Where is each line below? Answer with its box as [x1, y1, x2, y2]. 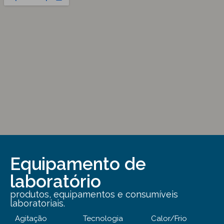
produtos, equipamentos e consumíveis [10, 189, 178, 200]
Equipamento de [10, 153, 146, 174]
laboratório [10, 171, 101, 192]
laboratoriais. [10, 198, 65, 209]
